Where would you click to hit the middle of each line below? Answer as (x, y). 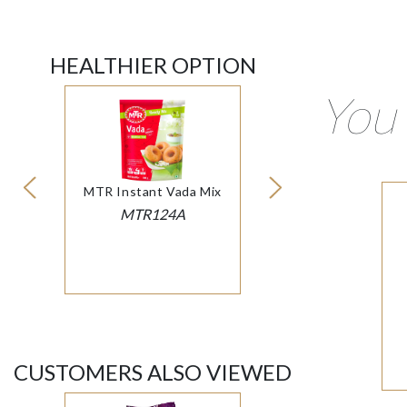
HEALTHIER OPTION (153, 65)
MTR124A (153, 214)
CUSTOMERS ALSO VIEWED (153, 372)
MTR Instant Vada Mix (153, 192)
